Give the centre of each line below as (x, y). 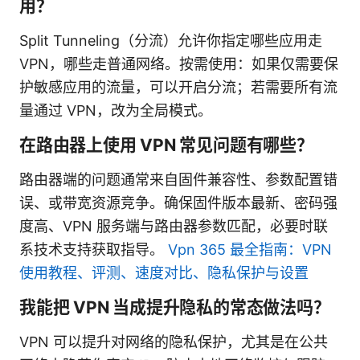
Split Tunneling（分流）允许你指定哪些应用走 (171, 40)
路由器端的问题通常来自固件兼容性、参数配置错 (178, 179)
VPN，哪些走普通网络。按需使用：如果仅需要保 (179, 63)
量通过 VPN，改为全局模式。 (116, 110)
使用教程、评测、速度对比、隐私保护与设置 (164, 272)
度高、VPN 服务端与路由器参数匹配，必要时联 (174, 226)
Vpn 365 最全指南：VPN (250, 249)
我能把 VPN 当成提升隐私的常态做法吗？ (175, 307)
